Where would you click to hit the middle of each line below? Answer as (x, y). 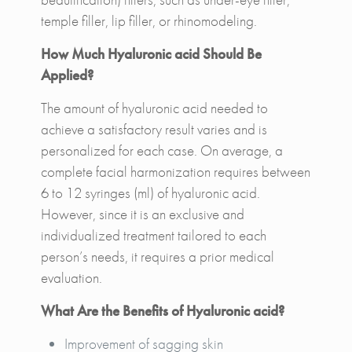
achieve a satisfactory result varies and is (154, 129)
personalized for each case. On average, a (161, 150)
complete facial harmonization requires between (175, 171)
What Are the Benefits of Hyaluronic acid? (162, 310)
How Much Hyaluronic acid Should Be (151, 53)
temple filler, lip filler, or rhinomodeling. (148, 20)
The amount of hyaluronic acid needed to (154, 108)
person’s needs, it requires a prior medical (157, 256)
